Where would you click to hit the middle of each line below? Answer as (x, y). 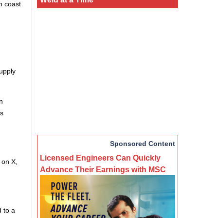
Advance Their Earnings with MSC (103, 169)
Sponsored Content (143, 143)
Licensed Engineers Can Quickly (100, 157)
